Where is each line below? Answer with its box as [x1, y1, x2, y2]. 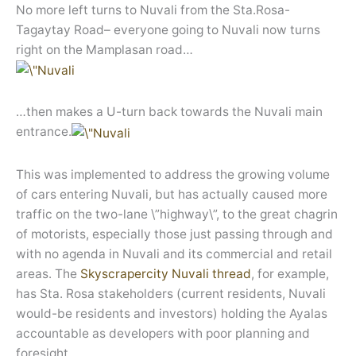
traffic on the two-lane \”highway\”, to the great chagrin [16, 206, 338, 222]
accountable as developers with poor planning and [16, 325, 310, 341]
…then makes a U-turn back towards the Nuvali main [16, 104, 323, 120]
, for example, [251, 265, 329, 281]
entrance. [16, 124, 72, 140]
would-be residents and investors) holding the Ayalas [16, 305, 327, 321]
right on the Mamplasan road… [16, 42, 193, 58]
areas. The [16, 265, 80, 281]
